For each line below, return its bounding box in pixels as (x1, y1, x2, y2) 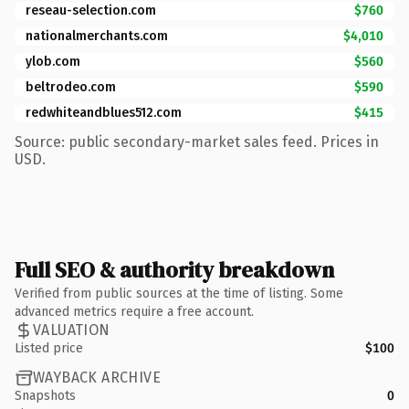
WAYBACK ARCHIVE (33, 369, 161, 386)
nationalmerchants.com (26, 27, 168, 44)
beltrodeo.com (26, 79, 116, 95)
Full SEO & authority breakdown (15, 254, 334, 285)
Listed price (15, 340, 83, 356)
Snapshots (15, 387, 76, 404)
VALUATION (33, 321, 110, 339)
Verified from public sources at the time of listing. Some (15, 285, 343, 301)
